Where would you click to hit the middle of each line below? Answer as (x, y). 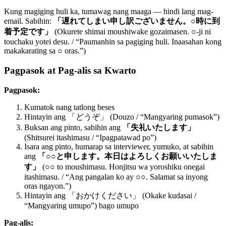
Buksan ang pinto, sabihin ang (73, 127)
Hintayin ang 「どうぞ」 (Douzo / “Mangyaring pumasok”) (122, 117)
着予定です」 (28, 32)
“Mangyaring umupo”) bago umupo (81, 205)
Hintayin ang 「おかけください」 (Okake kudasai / (110, 195)
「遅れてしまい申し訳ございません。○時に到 (137, 21)
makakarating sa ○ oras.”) (45, 51)
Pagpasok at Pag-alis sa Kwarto (70, 70)
